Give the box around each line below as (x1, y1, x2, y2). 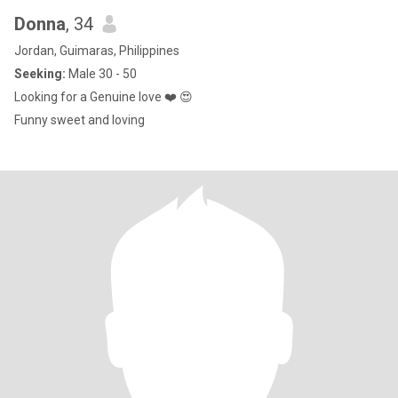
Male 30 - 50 (66, 67, 137, 81)
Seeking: (14, 67, 66, 81)
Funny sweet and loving (14, 113, 145, 127)
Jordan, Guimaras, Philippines (14, 44, 179, 58)
